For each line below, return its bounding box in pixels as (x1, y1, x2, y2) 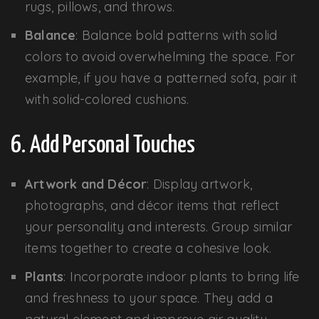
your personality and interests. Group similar (25, 218, 293, 235)
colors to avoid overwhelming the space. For (25, 48, 296, 65)
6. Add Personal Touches (11, 133, 196, 157)
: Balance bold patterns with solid (75, 26, 278, 43)
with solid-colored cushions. (25, 90, 189, 108)
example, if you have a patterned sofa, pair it (25, 69, 298, 86)
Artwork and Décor (25, 175, 147, 192)
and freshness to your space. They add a (25, 289, 273, 306)
